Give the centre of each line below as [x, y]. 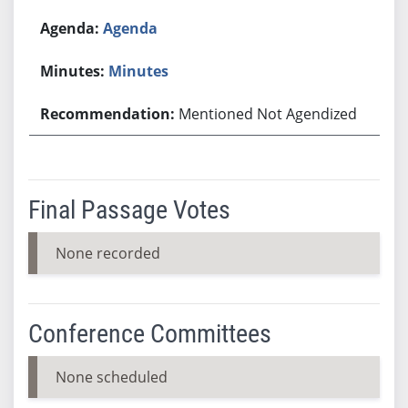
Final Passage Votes [129, 209]
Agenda [131, 28]
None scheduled [111, 377]
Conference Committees [149, 333]
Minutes [139, 71]
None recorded [107, 253]
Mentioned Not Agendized [268, 113]
